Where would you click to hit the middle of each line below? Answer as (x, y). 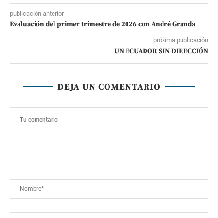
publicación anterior (37, 13)
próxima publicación (181, 40)
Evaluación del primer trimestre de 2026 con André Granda (102, 24)
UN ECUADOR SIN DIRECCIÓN (161, 51)
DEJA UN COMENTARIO (109, 87)
